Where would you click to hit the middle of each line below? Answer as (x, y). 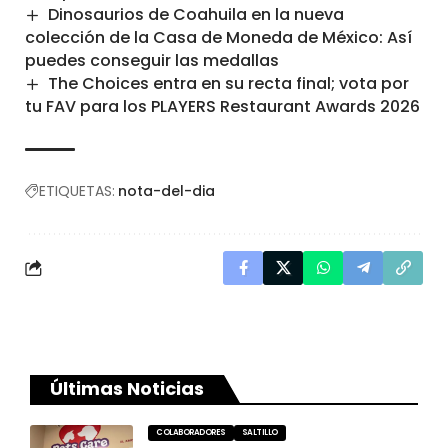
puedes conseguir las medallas (152, 60)
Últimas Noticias (127, 389)
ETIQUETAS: (77, 191)
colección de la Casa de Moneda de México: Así (218, 37)
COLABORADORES (191, 433)
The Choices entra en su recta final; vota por (229, 83)
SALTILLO (259, 433)
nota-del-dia (166, 191)
